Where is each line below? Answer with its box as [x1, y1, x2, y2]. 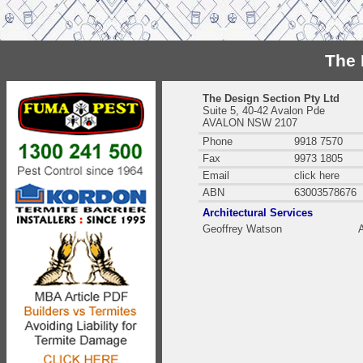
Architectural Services [203, 207, 313, 219]
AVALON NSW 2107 [203, 117, 297, 129]
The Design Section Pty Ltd [203, 92, 340, 105]
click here [294, 169, 340, 181]
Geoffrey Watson [203, 223, 282, 235]
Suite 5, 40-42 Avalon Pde [203, 105, 325, 117]
